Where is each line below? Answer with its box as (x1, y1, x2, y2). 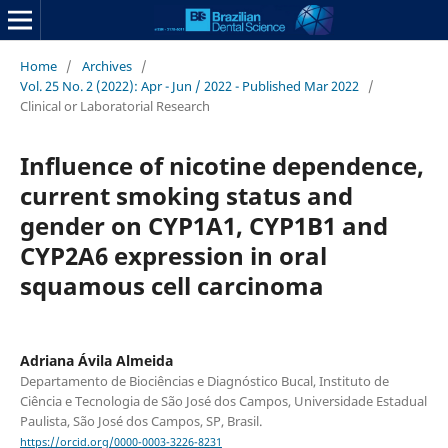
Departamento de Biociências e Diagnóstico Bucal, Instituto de (19, 371, 389, 390)
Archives (81, 56, 132, 75)
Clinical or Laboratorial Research (19, 96, 210, 115)
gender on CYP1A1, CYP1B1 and (19, 208, 388, 242)
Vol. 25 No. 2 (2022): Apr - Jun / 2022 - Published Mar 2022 (19, 76, 359, 95)
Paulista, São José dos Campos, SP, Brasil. (19, 411, 262, 430)
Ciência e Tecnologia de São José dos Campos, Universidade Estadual (19, 391, 427, 410)
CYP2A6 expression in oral (19, 238, 327, 272)
